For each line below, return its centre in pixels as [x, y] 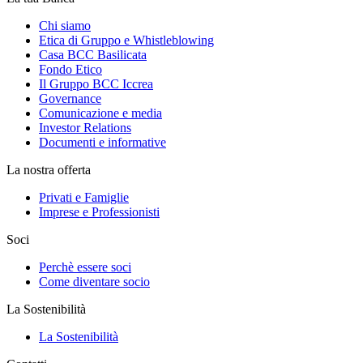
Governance [70, 98]
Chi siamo [65, 26]
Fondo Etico [70, 69]
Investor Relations [85, 128]
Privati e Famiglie [84, 197]
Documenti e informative [102, 142]
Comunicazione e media [100, 113]
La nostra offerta [49, 170]
